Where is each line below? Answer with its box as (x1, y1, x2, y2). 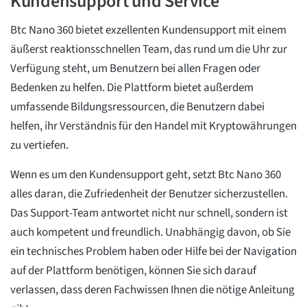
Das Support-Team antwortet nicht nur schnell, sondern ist (10, 205, 288, 222)
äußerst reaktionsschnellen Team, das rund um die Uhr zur (10, 41, 287, 58)
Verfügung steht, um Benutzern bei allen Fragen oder (10, 60, 260, 77)
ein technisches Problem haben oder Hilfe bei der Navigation (10, 243, 297, 260)
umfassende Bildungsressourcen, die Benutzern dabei (10, 99, 265, 116)
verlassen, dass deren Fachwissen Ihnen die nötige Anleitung (10, 282, 295, 299)
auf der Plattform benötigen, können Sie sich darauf (10, 262, 256, 280)
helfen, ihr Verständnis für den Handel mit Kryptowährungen (10, 118, 297, 135)
